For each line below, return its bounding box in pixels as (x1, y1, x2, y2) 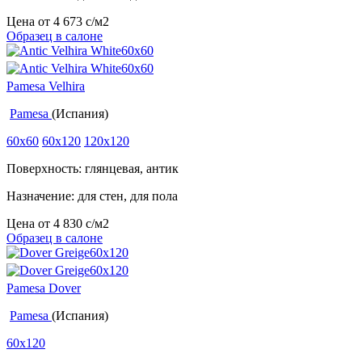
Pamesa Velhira (6, 79, 85, 94)
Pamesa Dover (6, 281, 81, 296)
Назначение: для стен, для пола (6, 189, 178, 204)
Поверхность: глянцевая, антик (6, 162, 179, 176)
